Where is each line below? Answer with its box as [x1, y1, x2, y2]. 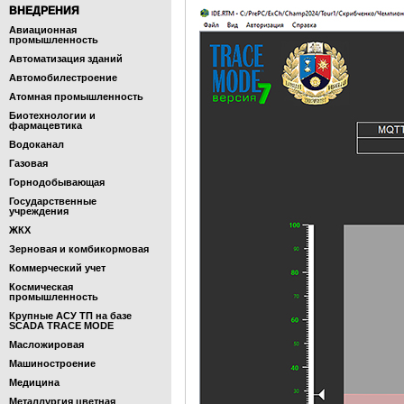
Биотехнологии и [9, 110, 96, 121]
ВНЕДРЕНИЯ [9, 5, 79, 17]
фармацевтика [9, 120, 82, 131]
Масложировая [9, 339, 84, 350]
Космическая [9, 281, 73, 292]
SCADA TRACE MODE [9, 320, 114, 331]
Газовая [9, 158, 48, 169]
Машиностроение [9, 358, 96, 369]
